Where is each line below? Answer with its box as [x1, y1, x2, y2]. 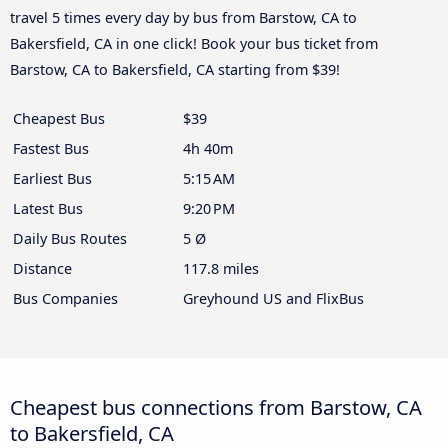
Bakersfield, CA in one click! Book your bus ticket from [10, 34, 378, 54]
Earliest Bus [13, 169, 92, 189]
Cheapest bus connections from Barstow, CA [10, 393, 422, 422]
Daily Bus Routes [13, 229, 127, 249]
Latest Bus [13, 199, 83, 219]
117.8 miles [183, 259, 259, 279]
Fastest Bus [13, 139, 89, 159]
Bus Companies [13, 289, 118, 309]
